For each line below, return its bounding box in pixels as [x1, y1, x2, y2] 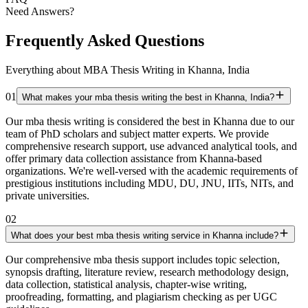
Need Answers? [5, 5, 74, 18]
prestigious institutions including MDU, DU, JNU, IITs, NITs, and [5, 177, 294, 190]
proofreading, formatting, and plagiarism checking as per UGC [5, 291, 277, 303]
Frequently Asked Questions [5, 32, 204, 50]
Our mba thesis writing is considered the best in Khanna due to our [5, 115, 294, 128]
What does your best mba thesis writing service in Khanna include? [11, 230, 278, 241]
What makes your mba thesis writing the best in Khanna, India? [22, 92, 274, 103]
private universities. [5, 190, 89, 202]
